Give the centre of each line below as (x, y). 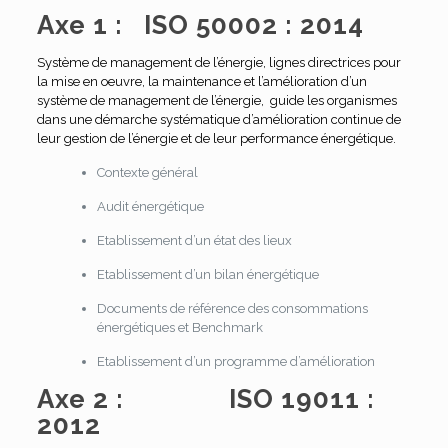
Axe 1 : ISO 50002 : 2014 (200, 24)
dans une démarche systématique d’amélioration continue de (218, 119)
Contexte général (147, 172)
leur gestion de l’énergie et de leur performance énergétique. (216, 138)
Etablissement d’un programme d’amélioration (235, 361)
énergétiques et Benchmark (179, 327)
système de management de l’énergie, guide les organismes (216, 100)
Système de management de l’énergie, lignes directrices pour (218, 62)
